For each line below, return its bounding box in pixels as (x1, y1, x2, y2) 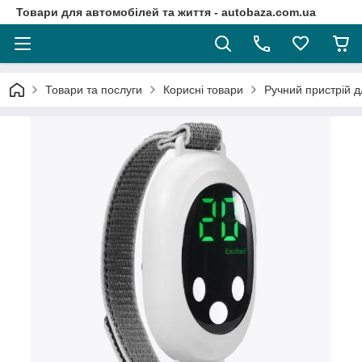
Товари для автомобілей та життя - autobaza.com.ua (16, 6, 316, 19)
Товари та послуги (45, 83, 142, 96)
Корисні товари (163, 83, 243, 96)
